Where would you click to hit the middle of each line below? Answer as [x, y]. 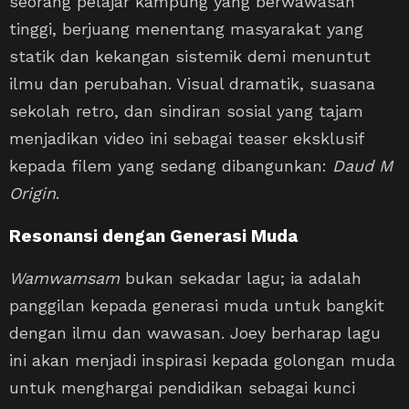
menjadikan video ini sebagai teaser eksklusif [186, 138]
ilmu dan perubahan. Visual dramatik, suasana [192, 83]
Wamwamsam [64, 278]
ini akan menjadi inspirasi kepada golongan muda [202, 360]
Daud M [362, 165]
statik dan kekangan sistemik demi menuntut [190, 56]
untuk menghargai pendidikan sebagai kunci [182, 387]
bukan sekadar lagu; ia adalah [241, 278]
